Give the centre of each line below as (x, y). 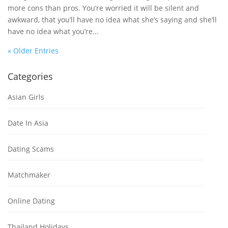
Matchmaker (29, 175)
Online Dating (31, 201)
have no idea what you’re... (53, 31)
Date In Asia (28, 123)
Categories (30, 76)
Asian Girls (26, 97)
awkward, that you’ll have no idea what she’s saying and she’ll (112, 19)
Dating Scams (31, 149)
